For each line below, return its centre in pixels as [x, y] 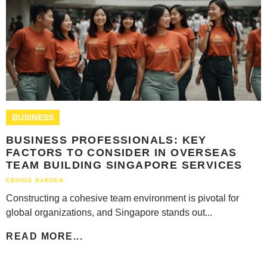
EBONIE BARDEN [35, 180]
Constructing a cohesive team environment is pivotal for [122, 198]
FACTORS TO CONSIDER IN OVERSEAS [122, 152]
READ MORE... [44, 236]
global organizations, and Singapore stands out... [109, 212]
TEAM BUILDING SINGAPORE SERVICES [124, 165]
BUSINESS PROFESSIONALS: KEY [106, 140]
